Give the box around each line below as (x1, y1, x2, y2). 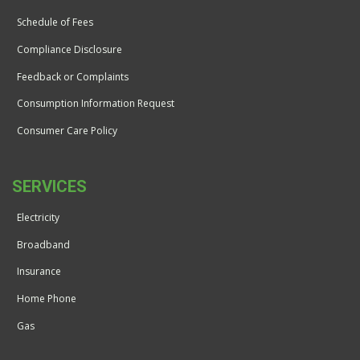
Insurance (17, 264, 61, 279)
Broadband (17, 237, 70, 252)
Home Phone (17, 292, 76, 306)
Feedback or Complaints (17, 69, 129, 84)
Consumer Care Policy (17, 124, 117, 137)
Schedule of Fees (17, 15, 93, 29)
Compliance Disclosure (17, 42, 122, 56)
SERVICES (12, 176, 87, 196)
